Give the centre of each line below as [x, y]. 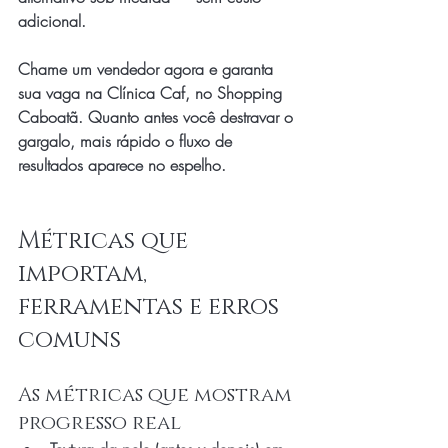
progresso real [99, 423]
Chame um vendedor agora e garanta [148, 69]
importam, [85, 274]
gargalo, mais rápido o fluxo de [127, 141]
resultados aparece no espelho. [122, 165]
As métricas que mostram [157, 395]
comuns [69, 340]
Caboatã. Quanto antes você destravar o [158, 117]
